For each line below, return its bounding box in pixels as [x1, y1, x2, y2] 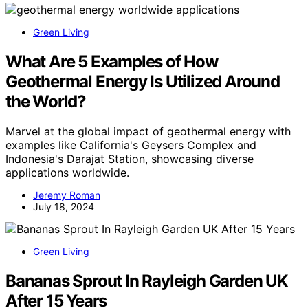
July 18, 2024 [33, 201, 94, 213]
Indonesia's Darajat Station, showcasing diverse [5, 152, 254, 166]
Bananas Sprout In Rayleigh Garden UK [5, 271, 288, 291]
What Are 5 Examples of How [5, 51, 218, 71]
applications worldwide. [5, 166, 129, 180]
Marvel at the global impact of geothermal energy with [5, 124, 291, 139]
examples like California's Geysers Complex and [5, 138, 256, 153]
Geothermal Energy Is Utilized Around [5, 71, 280, 91]
